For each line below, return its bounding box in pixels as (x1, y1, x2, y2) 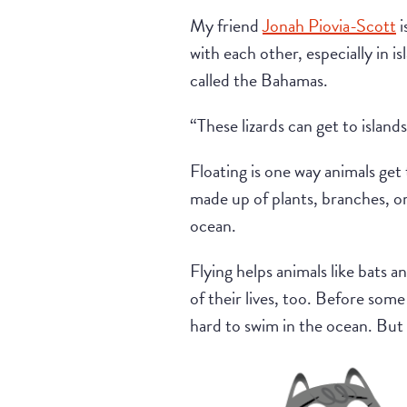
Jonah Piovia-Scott (263, 11, 396, 39)
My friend (190, 11, 263, 39)
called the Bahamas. (190, 65, 328, 94)
